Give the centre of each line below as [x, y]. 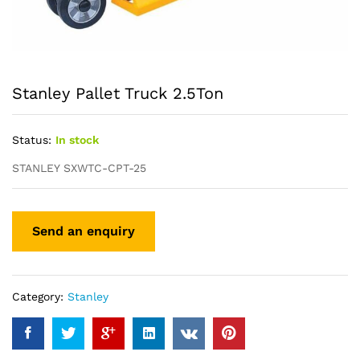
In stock [77, 140]
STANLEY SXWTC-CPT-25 [79, 168]
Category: [40, 296]
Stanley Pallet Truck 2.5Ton [118, 93]
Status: [32, 140]
